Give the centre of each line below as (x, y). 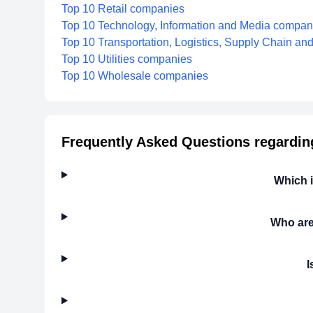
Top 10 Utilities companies (127, 59)
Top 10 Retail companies (123, 9)
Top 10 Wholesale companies (135, 76)
